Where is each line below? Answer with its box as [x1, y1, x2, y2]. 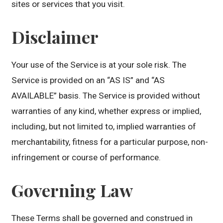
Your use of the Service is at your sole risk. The [11, 59, 187, 70]
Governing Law [11, 178, 133, 202]
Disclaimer [11, 25, 99, 48]
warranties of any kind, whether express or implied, [11, 106, 202, 116]
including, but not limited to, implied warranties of [11, 121, 197, 131]
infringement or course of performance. [11, 152, 161, 162]
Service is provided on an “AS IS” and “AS [11, 75, 165, 85]
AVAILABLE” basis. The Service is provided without [11, 90, 201, 101]
